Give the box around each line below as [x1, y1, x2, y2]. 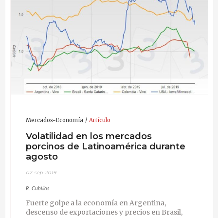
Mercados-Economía [25, 116, 83, 124]
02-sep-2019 [25, 169, 56, 176]
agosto [25, 151, 58, 162]
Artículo [89, 116, 110, 124]
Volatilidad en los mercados [25, 130, 152, 142]
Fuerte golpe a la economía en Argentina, [25, 199, 166, 208]
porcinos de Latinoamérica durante [25, 141, 185, 152]
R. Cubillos [25, 186, 49, 192]
